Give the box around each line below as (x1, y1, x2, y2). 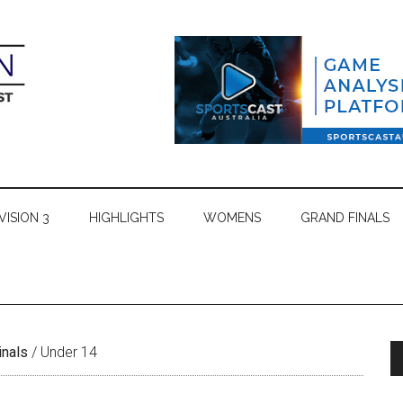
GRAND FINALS (300, 210, 390, 225)
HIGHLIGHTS (89, 210, 164, 225)
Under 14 (37, 344, 97, 361)
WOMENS (203, 210, 261, 225)
